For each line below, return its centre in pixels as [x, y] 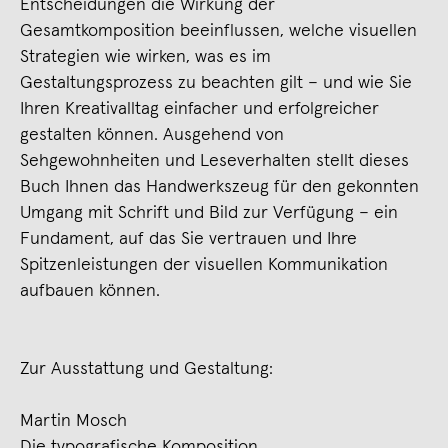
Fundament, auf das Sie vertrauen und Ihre [188, 238]
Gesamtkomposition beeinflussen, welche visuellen [218, 30]
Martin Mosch [73, 420]
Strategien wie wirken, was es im [145, 56]
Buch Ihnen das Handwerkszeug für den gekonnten [219, 186]
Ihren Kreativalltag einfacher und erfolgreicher [199, 108]
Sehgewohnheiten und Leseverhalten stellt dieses [214, 160]
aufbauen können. [90, 290]
